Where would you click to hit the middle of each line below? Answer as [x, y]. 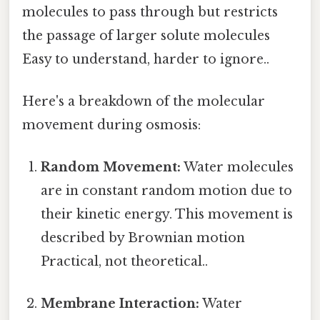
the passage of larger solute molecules [146, 35]
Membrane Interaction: [120, 304]
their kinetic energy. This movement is [167, 215]
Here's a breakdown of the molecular [144, 101]
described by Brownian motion [143, 238]
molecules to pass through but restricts [150, 12]
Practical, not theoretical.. [125, 262]
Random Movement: [111, 167]
